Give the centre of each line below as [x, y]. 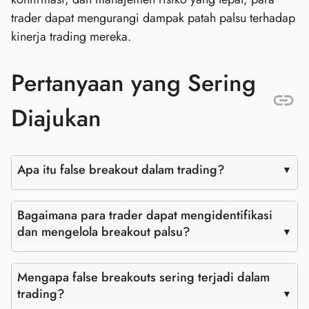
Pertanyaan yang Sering [133, 83]
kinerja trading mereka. [71, 36]
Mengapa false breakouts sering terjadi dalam [143, 278]
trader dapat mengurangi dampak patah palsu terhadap [153, 18]
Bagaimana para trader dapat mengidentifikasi [145, 216]
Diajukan [56, 118]
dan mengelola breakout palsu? [104, 232]
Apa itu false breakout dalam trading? [121, 170]
